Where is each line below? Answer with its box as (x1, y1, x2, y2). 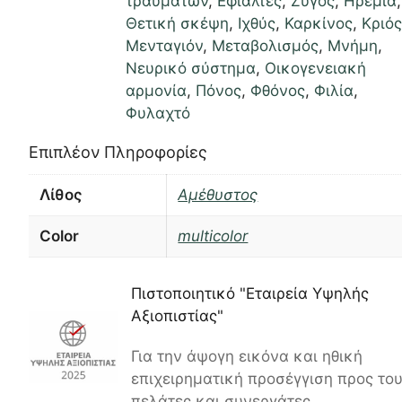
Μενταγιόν (126, 37, 204, 55)
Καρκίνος (284, 14, 354, 32)
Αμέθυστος (178, 186, 258, 204)
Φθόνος (250, 82, 306, 100)
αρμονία (126, 82, 188, 100)
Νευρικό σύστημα (126, 59, 257, 77)
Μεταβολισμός (212, 37, 319, 55)
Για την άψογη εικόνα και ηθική (130, 346, 363, 365)
